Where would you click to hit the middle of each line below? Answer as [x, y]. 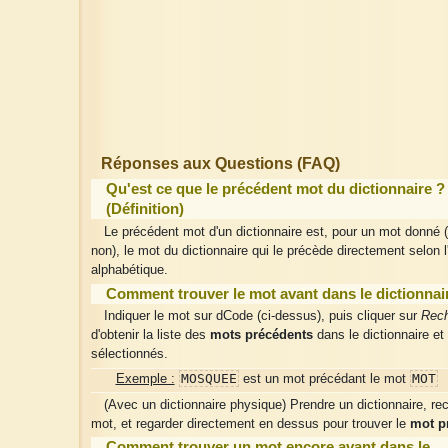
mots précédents [261, 335]
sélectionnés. [129, 354]
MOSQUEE [208, 378]
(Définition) [145, 209]
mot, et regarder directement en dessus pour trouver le [250, 423]
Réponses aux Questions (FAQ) [220, 164]
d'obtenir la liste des [150, 335]
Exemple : [145, 378]
